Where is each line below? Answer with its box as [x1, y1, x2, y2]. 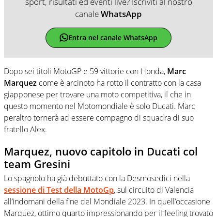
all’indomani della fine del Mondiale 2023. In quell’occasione [4, 196, 210, 207]
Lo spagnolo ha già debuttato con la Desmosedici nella [4, 173, 190, 184]
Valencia [165, 185, 194, 196]
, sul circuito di [114, 185, 163, 196]
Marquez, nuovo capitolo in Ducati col [4, 143, 198, 158]
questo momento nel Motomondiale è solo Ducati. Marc [4, 100, 195, 111]
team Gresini [4, 156, 70, 171]
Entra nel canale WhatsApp [68, 33, 157, 43]
